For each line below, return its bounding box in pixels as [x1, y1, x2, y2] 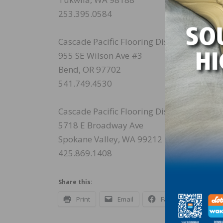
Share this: [58, 178, 93, 187]
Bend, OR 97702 [58, 64, 121, 76]
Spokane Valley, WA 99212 [58, 133, 162, 145]
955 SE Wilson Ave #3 [58, 50, 142, 62]
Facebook [161, 195, 190, 204]
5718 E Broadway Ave [58, 119, 143, 131]
